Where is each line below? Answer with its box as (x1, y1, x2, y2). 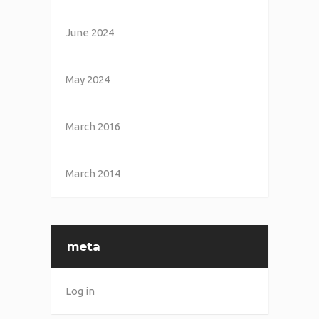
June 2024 (65, 26, 114, 38)
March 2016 (65, 120, 120, 132)
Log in (65, 284, 95, 297)
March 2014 (65, 167, 120, 179)
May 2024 (65, 73, 110, 85)
